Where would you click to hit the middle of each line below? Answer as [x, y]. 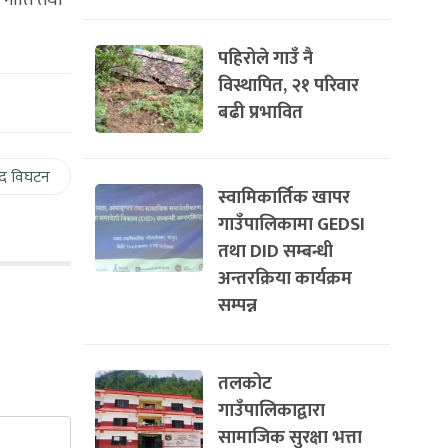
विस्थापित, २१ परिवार [288, 85]
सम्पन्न [237, 305]
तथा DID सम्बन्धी [275, 251]
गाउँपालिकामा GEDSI [291, 224]
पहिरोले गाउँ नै [265, 58]
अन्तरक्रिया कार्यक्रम [285, 278]
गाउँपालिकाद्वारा [271, 410]
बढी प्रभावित [260, 112]
